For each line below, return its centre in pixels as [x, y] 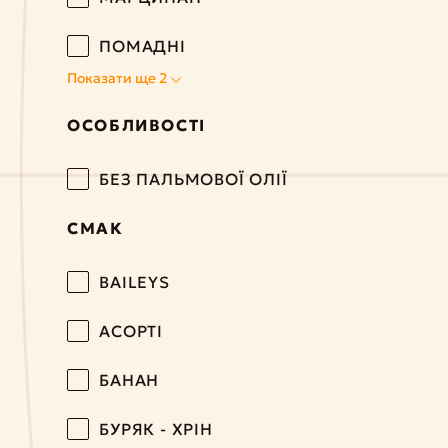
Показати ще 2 [119, 78]
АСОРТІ [131, 331]
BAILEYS [134, 282]
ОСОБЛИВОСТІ [136, 125]
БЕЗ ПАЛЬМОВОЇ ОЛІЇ [193, 179]
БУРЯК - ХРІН [156, 429]
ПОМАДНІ [142, 46]
